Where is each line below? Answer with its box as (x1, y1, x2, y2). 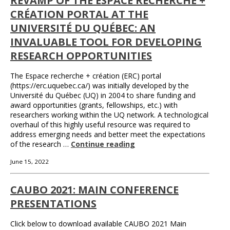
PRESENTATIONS (10, 196, 97, 210)
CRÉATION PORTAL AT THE (10, 7, 148, 21)
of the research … (10, 139, 71, 149)
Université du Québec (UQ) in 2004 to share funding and (10, 90, 196, 101)
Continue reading (71, 139, 135, 149)
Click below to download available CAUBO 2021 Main (10, 219, 186, 229)
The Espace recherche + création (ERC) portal (10, 71, 161, 81)
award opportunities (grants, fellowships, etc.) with (10, 100, 178, 110)
